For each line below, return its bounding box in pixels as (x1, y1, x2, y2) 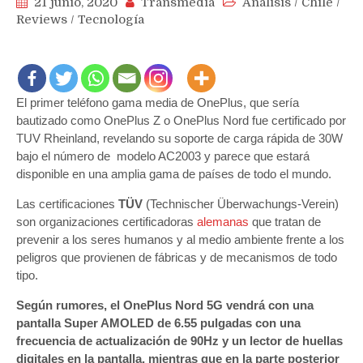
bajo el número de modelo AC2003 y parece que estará (16, 149, 310, 164)
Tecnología (78, 12, 144, 28)
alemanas (197, 215, 249, 229)
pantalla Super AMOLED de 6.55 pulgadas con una (16, 316, 301, 331)
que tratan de (249, 215, 321, 229)
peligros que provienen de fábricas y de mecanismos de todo (16, 250, 337, 265)
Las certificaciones (16, 197, 118, 211)
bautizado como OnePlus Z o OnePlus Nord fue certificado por (16, 113, 346, 128)
